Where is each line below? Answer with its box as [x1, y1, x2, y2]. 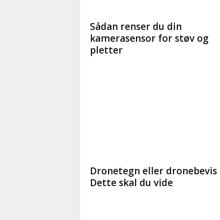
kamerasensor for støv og [89, 32, 209, 45]
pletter [89, 44, 123, 56]
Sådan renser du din [89, 20, 182, 33]
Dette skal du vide [89, 176, 173, 189]
